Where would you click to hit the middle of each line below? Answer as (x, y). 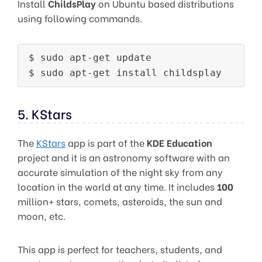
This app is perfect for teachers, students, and (120, 249)
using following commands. (80, 18)
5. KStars (45, 113)
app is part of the (106, 142)
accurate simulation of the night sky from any (120, 171)
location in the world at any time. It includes (117, 186)
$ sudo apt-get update (90, 57)
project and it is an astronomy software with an (124, 157)
